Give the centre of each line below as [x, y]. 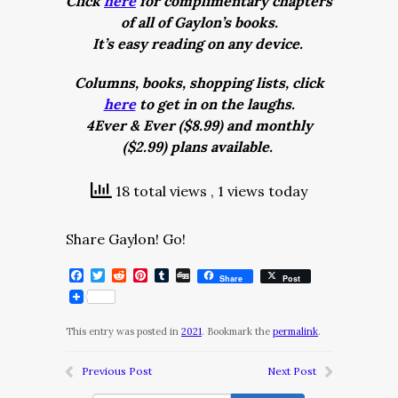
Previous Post [117, 371]
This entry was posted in [123, 331]
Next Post [292, 371]
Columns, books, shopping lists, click [199, 83]
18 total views [161, 191]
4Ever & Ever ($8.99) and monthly [199, 125]
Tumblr [194, 275]
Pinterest [179, 275]
